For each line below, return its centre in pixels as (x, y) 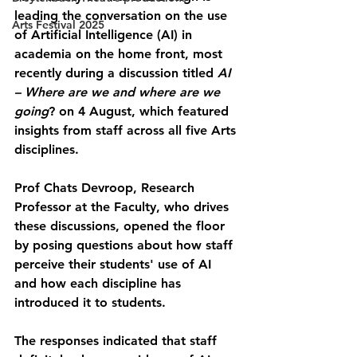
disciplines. (47, 149)
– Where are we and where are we (119, 92)
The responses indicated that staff (118, 341)
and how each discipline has (100, 283)
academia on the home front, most (120, 54)
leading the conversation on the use (123, 16)
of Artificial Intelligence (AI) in (105, 35)
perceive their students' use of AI (115, 264)
